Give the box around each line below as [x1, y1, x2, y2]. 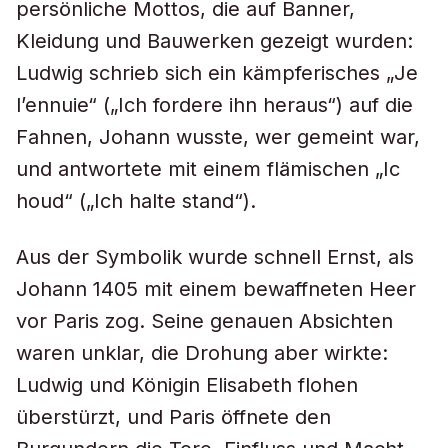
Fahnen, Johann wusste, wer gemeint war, [16, 125, 420, 149]
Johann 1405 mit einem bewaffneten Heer [16, 277, 416, 301]
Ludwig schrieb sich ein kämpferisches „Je [16, 61, 418, 85]
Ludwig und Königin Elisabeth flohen [16, 373, 358, 397]
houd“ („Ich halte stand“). [16, 189, 256, 213]
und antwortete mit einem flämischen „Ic [16, 157, 400, 181]
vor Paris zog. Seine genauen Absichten [16, 309, 393, 333]
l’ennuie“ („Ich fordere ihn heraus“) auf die [16, 93, 413, 117]
